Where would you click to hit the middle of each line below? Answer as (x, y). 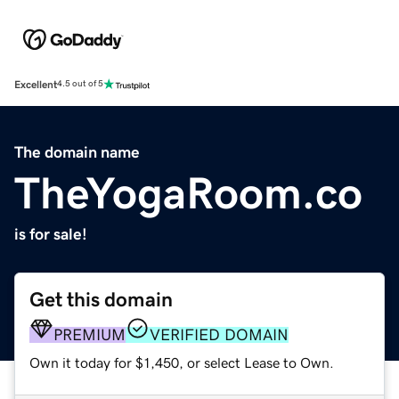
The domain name (77, 152)
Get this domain (101, 299)
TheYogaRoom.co (188, 193)
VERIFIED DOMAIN (219, 334)
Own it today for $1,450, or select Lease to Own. (182, 362)
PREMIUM (90, 334)
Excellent (36, 84)
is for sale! (51, 234)
